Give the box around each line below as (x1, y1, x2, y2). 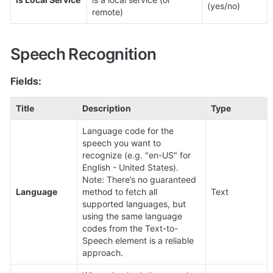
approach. (82, 247, 123, 258)
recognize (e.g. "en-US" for (82, 150, 191, 161)
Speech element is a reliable (82, 235, 194, 246)
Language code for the (82, 126, 174, 136)
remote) (92, 6, 123, 17)
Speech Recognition (10, 44, 157, 64)
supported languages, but (82, 199, 186, 210)
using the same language (82, 211, 182, 222)
